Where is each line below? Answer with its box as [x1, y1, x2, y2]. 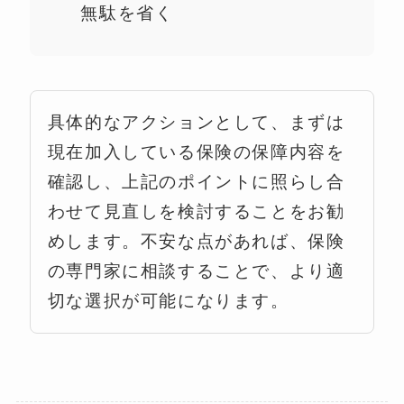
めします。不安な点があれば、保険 [47, 232, 345, 252]
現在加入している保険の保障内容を [47, 142, 345, 162]
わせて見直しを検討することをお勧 [47, 202, 345, 222]
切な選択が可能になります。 [47, 291, 289, 311]
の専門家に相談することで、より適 [47, 262, 345, 281]
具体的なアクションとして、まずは [47, 113, 345, 133]
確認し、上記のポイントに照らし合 [47, 172, 345, 192]
